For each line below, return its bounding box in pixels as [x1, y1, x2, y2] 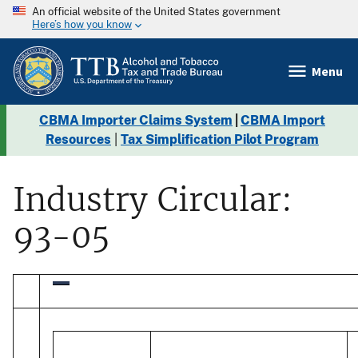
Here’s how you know [32, 18, 132, 31]
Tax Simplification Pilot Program [121, 131, 319, 147]
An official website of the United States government [32, 6, 280, 18]
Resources [46, 131, 111, 147]
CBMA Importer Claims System [39, 112, 233, 128]
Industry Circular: [13, 179, 292, 220]
